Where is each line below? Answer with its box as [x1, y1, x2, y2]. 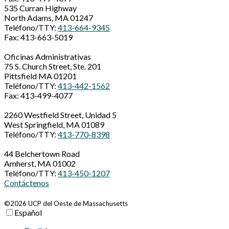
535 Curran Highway [4, 3, 77, 13]
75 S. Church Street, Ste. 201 [4, 61, 101, 72]
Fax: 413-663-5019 [4, 32, 73, 42]
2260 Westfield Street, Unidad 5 [4, 110, 117, 120]
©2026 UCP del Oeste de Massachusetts [4, 199, 128, 208]
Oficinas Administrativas [4, 52, 91, 62]
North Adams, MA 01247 [4, 13, 93, 23]
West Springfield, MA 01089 [4, 120, 104, 130]
